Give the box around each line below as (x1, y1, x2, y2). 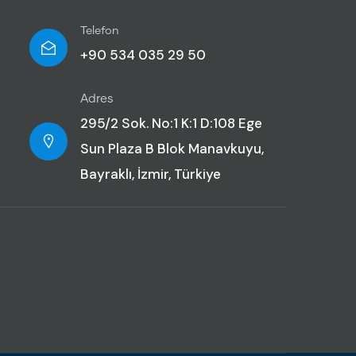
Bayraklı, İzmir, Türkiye (79, 165, 221, 183)
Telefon (79, 25, 119, 37)
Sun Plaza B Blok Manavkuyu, (79, 140, 264, 157)
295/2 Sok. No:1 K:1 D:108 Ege (79, 114, 262, 132)
